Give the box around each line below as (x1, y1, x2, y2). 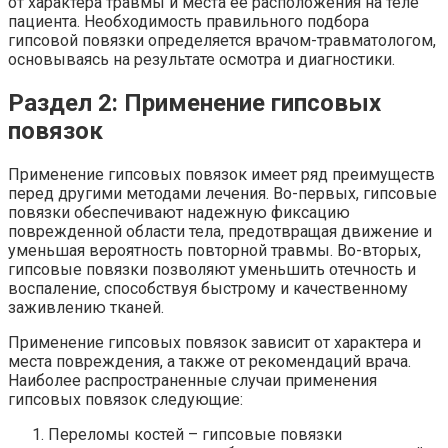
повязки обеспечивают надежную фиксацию (8, 202, 350, 222)
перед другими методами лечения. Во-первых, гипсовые (8, 183, 437, 203)
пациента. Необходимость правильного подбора (8, 11, 369, 31)
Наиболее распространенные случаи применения (8, 370, 377, 390)
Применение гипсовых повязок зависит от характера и (8, 332, 421, 352)
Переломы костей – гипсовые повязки (48, 424, 342, 444)
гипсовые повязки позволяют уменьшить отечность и (8, 259, 416, 279)
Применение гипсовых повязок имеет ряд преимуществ (8, 164, 435, 184)
